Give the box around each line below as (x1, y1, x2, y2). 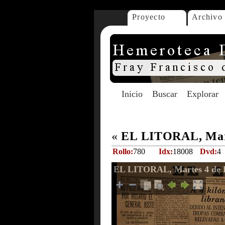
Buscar (152, 89, 177, 99)
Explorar (187, 89, 218, 99)
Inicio (122, 89, 143, 99)
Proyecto (132, 13, 166, 21)
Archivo (192, 13, 222, 21)
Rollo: (113, 147, 133, 156)
